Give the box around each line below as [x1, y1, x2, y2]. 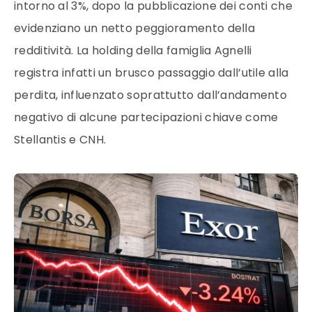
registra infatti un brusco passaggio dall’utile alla [14, 65, 289, 81]
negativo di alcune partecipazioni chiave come [14, 109, 279, 125]
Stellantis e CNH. [14, 132, 107, 148]
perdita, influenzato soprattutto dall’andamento [14, 87, 288, 103]
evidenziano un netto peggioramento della [14, 20, 255, 36]
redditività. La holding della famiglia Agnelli [14, 42, 252, 58]
